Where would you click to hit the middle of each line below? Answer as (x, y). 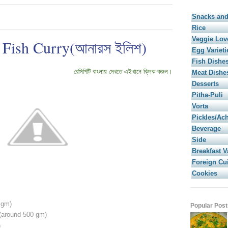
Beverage (206, 129)
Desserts (205, 84)
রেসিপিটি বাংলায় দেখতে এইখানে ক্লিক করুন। (123, 72)
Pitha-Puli (207, 95)
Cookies (205, 174)
